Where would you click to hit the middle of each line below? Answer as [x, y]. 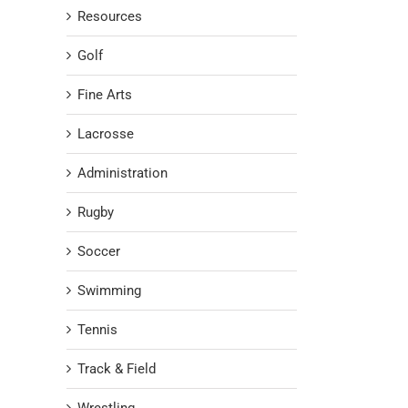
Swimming [109, 291]
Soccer [99, 252]
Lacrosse [106, 134]
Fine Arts [105, 95]
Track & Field [117, 369]
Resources [110, 17]
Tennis [97, 330]
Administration [122, 173]
